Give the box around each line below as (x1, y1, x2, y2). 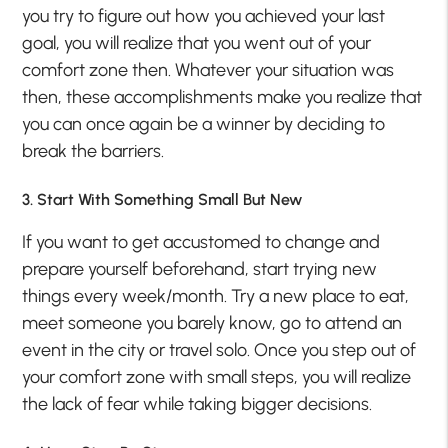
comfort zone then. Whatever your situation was (22, 58, 395, 81)
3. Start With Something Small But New (22, 189, 303, 209)
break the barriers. (22, 139, 165, 162)
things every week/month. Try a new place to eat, (22, 284, 410, 307)
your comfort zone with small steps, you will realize (22, 365, 412, 388)
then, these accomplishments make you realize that (22, 85, 423, 108)
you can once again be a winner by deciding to (22, 112, 386, 135)
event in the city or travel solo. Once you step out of (22, 338, 417, 361)
